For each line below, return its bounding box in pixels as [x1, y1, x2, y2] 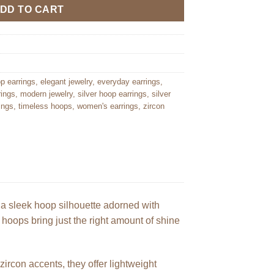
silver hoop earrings [78, 89, 147, 99]
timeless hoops [18, 102, 72, 111]
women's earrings [77, 102, 138, 111]
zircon [143, 102, 165, 111]
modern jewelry [20, 89, 73, 99]
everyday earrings [97, 77, 160, 87]
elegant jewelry [40, 77, 92, 87]
